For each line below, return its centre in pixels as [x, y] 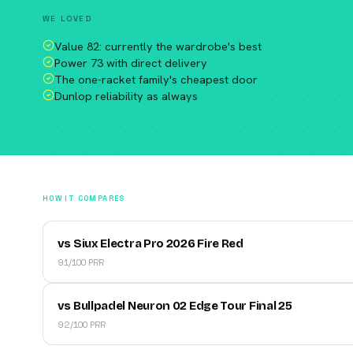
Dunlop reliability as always [126, 95]
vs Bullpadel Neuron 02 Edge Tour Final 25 [175, 305]
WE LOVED [67, 18]
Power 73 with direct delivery [130, 62]
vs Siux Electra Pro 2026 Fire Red [150, 243]
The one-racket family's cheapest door [156, 79]
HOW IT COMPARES [84, 198]
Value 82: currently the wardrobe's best [158, 46]
